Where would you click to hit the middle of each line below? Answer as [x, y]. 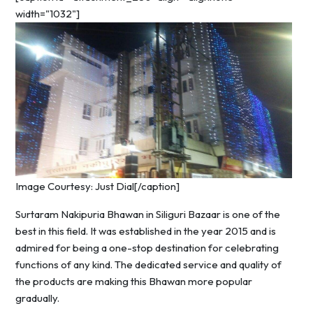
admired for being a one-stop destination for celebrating [147, 247]
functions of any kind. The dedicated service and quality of [148, 264]
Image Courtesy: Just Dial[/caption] [97, 186]
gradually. [37, 298]
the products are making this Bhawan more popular [134, 281]
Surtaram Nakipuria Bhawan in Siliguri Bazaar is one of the [148, 214]
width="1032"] [48, 13]
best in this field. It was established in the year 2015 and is [146, 231]
